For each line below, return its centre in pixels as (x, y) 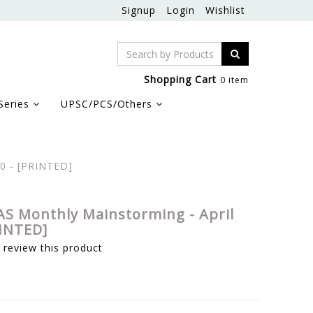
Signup (139, 10)
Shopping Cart (180, 79)
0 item (234, 80)
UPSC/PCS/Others (108, 104)
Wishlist (225, 10)
